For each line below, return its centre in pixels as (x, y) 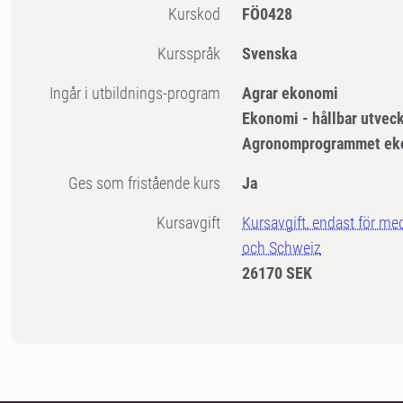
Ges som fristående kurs (150, 184)
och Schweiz (282, 248)
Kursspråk (194, 54)
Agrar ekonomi (291, 94)
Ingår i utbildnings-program (137, 94)
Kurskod (199, 14)
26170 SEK (278, 273)
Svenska (270, 54)
